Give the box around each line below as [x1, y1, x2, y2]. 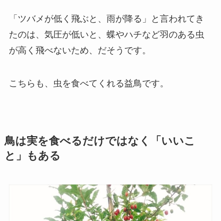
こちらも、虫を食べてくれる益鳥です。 [8, 78, 169, 89]
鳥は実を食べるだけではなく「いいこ [4, 135, 195, 147]
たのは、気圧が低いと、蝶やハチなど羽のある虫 [8, 29, 204, 39]
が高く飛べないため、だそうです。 [8, 45, 151, 55]
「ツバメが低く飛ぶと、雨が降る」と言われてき [8, 13, 204, 24]
